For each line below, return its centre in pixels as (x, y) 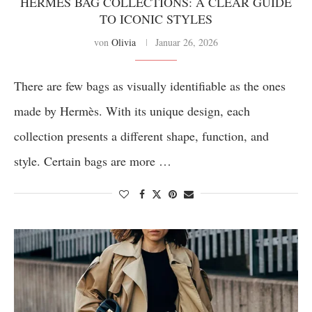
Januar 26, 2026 (187, 42)
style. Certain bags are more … (93, 161)
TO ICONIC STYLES (156, 19)
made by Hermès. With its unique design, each (132, 111)
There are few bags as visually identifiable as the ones (150, 86)
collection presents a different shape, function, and (141, 136)
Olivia (124, 42)
